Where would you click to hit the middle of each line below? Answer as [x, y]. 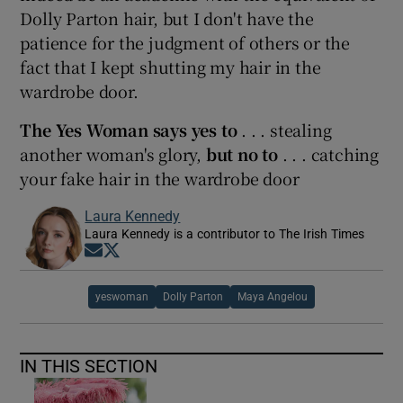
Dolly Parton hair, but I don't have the [167, 18]
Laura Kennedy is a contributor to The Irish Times [225, 233]
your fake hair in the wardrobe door [160, 178]
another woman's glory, [113, 153]
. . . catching [329, 153]
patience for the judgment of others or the [185, 42]
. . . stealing [287, 129]
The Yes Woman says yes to [131, 129]
